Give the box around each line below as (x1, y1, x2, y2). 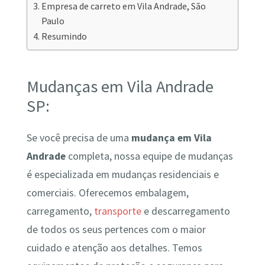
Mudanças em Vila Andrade (26, 75, 214, 97)
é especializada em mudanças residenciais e (26, 168, 219, 182)
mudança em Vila (131, 131, 212, 145)
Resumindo (41, 30, 87, 43)
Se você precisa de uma (26, 131, 131, 145)
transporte (93, 205, 141, 218)
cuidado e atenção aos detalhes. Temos (26, 241, 202, 255)
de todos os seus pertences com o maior (26, 223, 206, 237)
